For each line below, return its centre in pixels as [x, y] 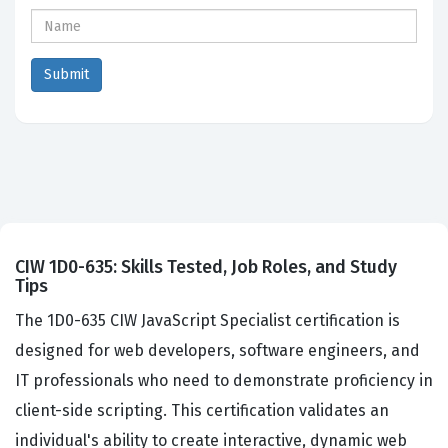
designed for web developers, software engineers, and [217, 351]
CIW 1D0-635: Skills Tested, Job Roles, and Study [206, 267]
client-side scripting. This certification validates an [202, 411]
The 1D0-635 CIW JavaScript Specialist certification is [207, 321]
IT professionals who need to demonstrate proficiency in [224, 381]
